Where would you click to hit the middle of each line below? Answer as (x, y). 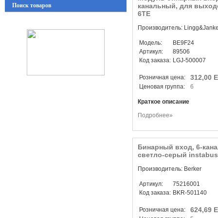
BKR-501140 (190, 193)
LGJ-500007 (189, 60)
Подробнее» (155, 115)
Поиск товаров (31, 5)
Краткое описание (163, 102)
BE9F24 (183, 43)
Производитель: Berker (170, 169)
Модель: (151, 43)
